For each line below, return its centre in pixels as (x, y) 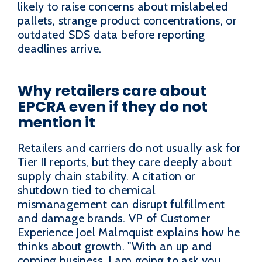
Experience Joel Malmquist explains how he (129, 232)
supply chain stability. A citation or (106, 176)
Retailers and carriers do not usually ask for (129, 148)
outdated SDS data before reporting (111, 35)
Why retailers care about (112, 91)
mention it (56, 123)
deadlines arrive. (60, 49)
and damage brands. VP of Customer (114, 218)
